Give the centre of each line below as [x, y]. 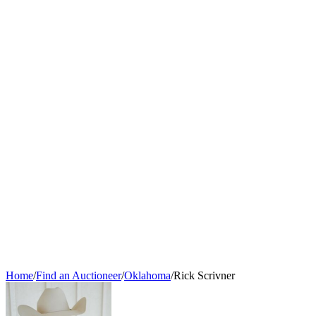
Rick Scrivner [204, 276]
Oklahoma [147, 276]
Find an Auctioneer [79, 276]
